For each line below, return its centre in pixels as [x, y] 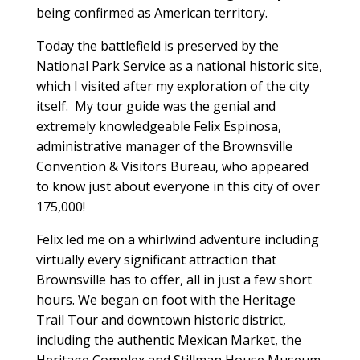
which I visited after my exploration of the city [172, 86]
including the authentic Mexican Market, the [168, 340]
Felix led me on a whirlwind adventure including [177, 239]
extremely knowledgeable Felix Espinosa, [158, 126]
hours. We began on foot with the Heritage [166, 299]
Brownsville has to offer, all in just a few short [174, 279]
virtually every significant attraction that [156, 259]
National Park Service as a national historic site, [179, 65]
